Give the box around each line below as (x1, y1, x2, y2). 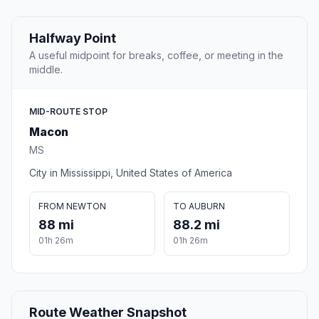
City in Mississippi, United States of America (29, 167, 232, 179)
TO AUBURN (173, 201, 225, 212)
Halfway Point (29, 31, 116, 46)
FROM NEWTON (38, 201, 106, 212)
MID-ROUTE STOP (29, 106, 108, 117)
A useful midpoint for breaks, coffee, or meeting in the (29, 49, 283, 62)
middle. (29, 63, 63, 76)
